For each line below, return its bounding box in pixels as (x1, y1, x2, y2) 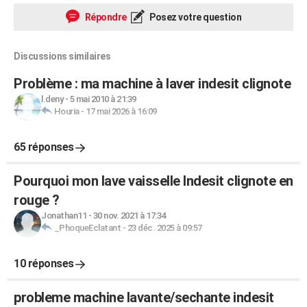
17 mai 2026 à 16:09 (86, 106, 157, 116)
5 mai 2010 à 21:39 (69, 94, 136, 104)
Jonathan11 (41, 210, 86, 221)
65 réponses (14, 140, 74, 153)
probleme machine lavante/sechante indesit (14, 289, 274, 306)
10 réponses (14, 257, 74, 270)
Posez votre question (147, 12, 241, 23)
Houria (53, 106, 79, 116)
